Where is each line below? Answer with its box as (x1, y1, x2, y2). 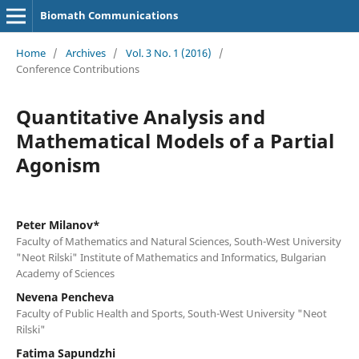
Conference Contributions (15, 61, 139, 76)
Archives (65, 45, 106, 60)
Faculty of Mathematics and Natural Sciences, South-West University (15, 233, 341, 248)
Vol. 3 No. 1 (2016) (125, 45, 212, 60)
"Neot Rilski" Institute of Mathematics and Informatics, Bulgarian (15, 249, 326, 264)
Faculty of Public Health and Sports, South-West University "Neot (15, 305, 327, 321)
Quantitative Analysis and (15, 103, 265, 130)
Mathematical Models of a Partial (15, 127, 334, 154)
